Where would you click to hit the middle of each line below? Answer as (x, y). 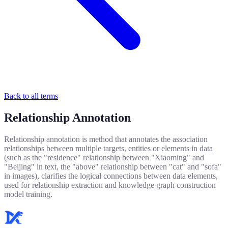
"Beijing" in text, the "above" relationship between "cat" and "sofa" (113, 166)
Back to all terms (31, 96)
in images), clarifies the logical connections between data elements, (111, 176)
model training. (28, 194)
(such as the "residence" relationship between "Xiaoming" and (104, 157)
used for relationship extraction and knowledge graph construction (110, 185)
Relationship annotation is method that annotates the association (106, 139)
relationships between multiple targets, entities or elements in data (108, 148)
